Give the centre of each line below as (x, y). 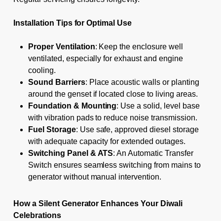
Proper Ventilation (61, 46)
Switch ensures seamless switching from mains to (114, 165)
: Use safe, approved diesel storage (137, 129)
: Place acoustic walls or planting (142, 82)
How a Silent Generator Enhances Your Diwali (98, 203)
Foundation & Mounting (72, 106)
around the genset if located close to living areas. (113, 94)
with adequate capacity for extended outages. (107, 141)
